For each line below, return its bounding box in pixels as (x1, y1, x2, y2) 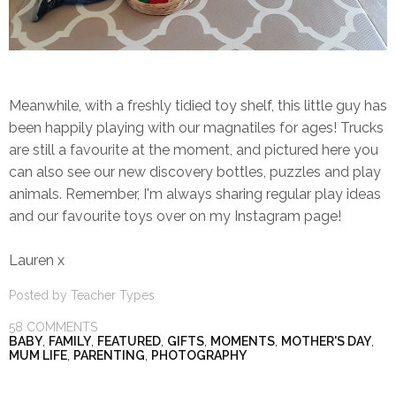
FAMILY (49, 334, 91, 349)
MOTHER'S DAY (281, 334, 371, 349)
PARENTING (73, 348, 145, 363)
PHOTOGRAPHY (151, 348, 247, 363)
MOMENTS (210, 334, 275, 349)
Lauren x (9, 252, 65, 270)
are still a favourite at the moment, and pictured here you (9, 141, 378, 159)
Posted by (9, 288, 71, 303)
